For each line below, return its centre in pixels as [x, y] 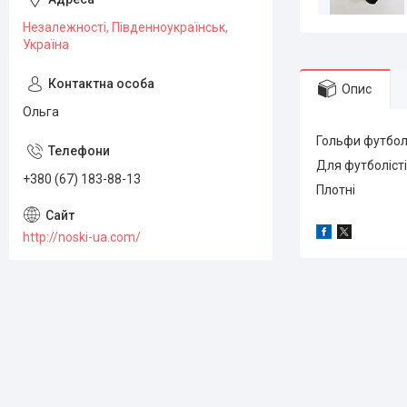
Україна [46, 45]
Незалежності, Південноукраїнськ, [125, 27]
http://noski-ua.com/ [82, 237]
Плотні [336, 190]
